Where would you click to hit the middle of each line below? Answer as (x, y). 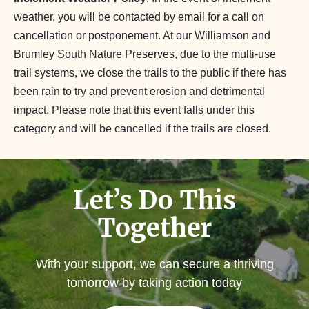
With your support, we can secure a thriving (154, 264)
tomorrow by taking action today (154, 282)
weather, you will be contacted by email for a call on (139, 17)
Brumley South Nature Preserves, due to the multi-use (145, 54)
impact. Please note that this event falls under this (134, 110)
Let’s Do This (154, 200)
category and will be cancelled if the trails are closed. (142, 128)
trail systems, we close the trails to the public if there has (150, 72)
